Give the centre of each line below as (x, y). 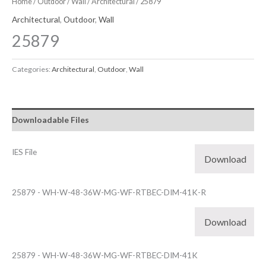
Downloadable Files (50, 120)
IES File (24, 151)
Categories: (32, 69)
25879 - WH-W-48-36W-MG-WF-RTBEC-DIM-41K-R (109, 192)
